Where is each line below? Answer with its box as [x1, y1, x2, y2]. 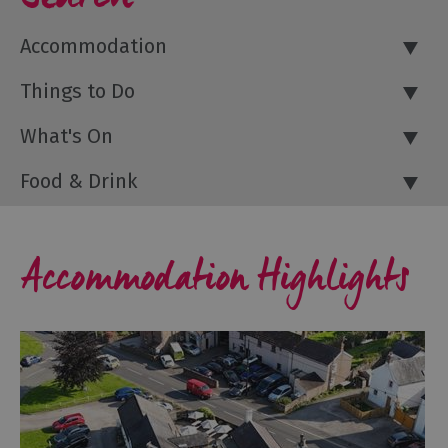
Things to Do [20, 78, 135, 103]
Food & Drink [20, 168, 137, 193]
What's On [20, 123, 113, 148]
